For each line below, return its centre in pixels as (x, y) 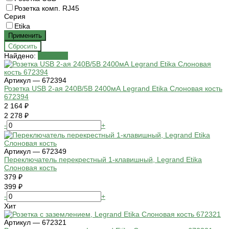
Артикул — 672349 (35, 152)
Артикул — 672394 (35, 81)
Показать (53, 56)
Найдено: (21, 56)
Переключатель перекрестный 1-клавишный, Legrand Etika (103, 160)
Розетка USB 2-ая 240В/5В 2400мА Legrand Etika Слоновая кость (113, 89)
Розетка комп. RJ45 (47, 8)
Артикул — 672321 (35, 223)
